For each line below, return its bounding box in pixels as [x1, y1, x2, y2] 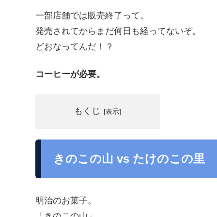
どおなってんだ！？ [35, 42, 114, 52]
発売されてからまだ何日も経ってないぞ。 [35, 26, 201, 36]
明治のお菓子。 [35, 196, 96, 206]
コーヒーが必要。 [35, 69, 105, 79]
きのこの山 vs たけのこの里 [53, 152, 205, 166]
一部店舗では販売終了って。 [35, 11, 149, 21]
